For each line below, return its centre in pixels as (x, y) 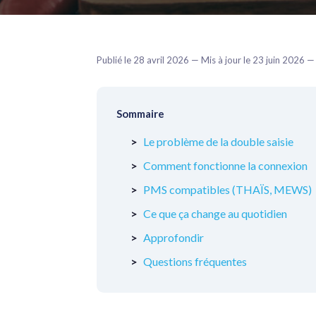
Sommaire (140, 114)
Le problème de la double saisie (218, 141)
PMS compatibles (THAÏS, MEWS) (227, 189)
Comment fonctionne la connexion (225, 165)
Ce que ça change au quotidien (215, 213)
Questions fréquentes (195, 261)
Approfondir (174, 237)
